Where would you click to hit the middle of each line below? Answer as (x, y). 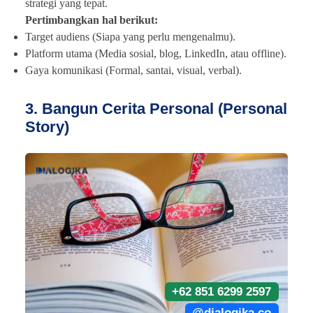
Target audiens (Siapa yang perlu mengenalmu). (130, 37)
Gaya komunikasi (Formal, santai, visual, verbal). (133, 71)
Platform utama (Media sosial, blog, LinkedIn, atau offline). (156, 54)
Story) (47, 127)
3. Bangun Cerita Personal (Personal (156, 109)
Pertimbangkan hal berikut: (92, 20)
